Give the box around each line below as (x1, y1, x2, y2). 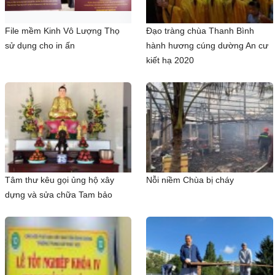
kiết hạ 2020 (146, 55, 195, 66)
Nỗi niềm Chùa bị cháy (146, 174, 234, 185)
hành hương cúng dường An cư (146, 41, 269, 51)
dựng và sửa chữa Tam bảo (5, 189, 112, 199)
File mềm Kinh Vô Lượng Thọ (5, 26, 120, 36)
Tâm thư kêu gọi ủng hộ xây (5, 174, 114, 185)
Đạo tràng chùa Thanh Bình (146, 26, 255, 36)
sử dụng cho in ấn (5, 41, 75, 51)
